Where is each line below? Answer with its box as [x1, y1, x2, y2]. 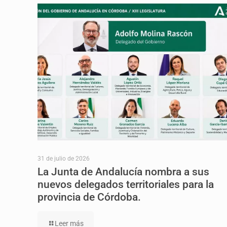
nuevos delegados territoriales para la [37, 178, 214, 191]
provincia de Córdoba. [37, 191, 141, 203]
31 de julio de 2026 [37, 155, 90, 162]
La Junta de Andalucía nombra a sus [37, 165, 209, 178]
